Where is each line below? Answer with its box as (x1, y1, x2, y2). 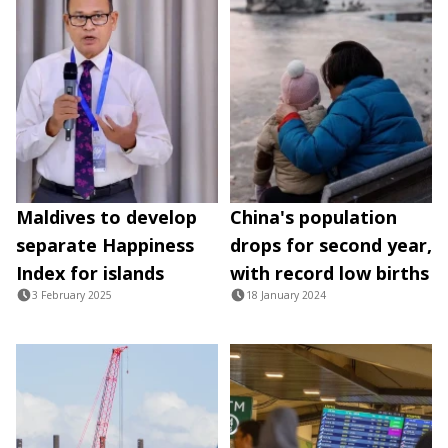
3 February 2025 (32, 287, 112, 302)
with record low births (230, 260, 429, 285)
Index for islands (16, 260, 164, 285)
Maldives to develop (16, 204, 197, 229)
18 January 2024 (246, 287, 326, 302)
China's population (230, 204, 397, 229)
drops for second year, (230, 232, 432, 257)
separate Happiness (16, 232, 194, 257)
